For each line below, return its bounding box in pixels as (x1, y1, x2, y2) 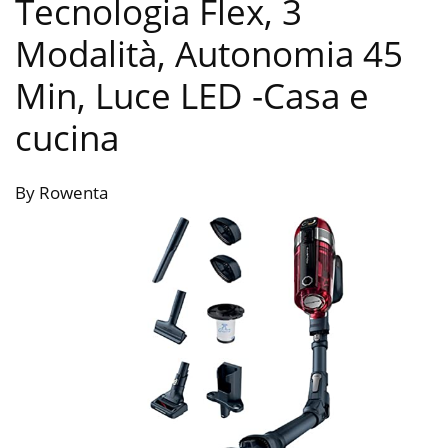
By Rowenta (15, 181, 108, 205)
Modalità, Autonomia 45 (15, 30, 403, 78)
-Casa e (252, 72, 369, 120)
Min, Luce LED (15, 72, 252, 120)
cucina (15, 114, 119, 162)
